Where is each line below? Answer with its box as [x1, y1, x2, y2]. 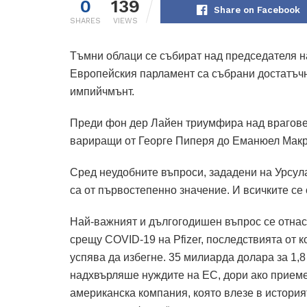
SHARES [70, 16, 101, 25]
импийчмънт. [70, 85, 134, 97]
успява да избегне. [70, 251, 169, 263]
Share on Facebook [214, 4, 301, 15]
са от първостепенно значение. [70, 184, 230, 196]
